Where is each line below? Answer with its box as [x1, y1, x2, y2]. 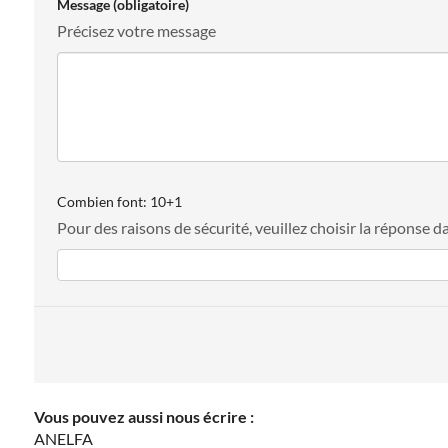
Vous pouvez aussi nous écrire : [34, 406, 254, 426]
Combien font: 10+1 [56, 192, 182, 210]
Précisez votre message [56, 21, 216, 41]
